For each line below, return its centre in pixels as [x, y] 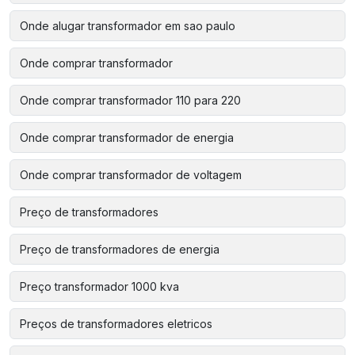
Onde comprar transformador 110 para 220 [130, 100]
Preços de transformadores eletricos [116, 324]
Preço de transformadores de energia [120, 249]
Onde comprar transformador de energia [127, 137]
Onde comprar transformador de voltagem [131, 175]
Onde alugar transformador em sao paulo [128, 26]
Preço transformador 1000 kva [99, 286]
